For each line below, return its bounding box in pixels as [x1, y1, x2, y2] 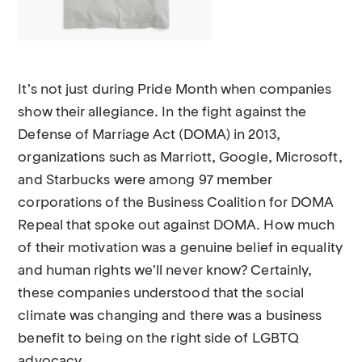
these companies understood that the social [18, 287, 304, 301]
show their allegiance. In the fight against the [18, 106, 307, 120]
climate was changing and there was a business [18, 309, 322, 323]
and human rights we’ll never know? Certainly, [18, 264, 313, 278]
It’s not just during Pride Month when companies [18, 83, 332, 97]
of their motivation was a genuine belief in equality [18, 242, 343, 255]
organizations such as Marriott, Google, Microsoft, [18, 151, 343, 165]
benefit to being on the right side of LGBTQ [18, 332, 300, 346]
